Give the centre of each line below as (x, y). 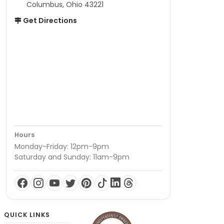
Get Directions (49, 21)
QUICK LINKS (27, 215)
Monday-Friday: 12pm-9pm (62, 147)
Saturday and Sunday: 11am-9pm (72, 157)
